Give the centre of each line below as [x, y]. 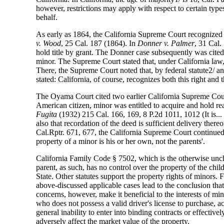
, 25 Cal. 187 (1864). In [99, 43]
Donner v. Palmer [166, 43]
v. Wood [49, 43]
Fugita [47, 114]
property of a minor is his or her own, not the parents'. [121, 141]
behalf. [47, 17]
